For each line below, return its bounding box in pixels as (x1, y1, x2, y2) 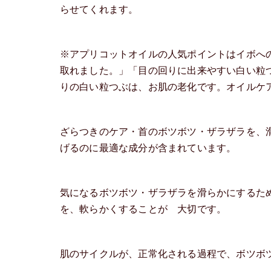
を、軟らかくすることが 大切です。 (59, 203, 227, 214)
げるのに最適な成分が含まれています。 (59, 142, 237, 153)
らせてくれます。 (59, 4, 139, 15)
